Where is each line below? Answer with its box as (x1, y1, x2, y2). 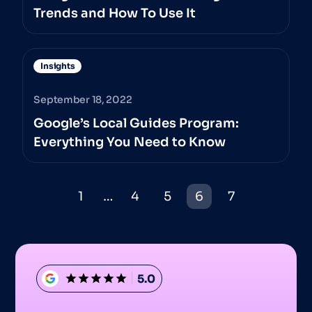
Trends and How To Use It (33, 6, 196, 22)
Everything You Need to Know (33, 134, 226, 150)
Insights (40, 61, 75, 72)
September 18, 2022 (33, 93, 132, 107)
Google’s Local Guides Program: (33, 116, 240, 132)
